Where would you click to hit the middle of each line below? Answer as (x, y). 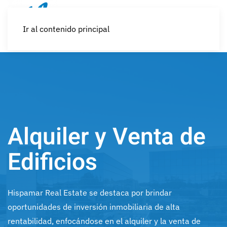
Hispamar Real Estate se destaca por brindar (90, 192)
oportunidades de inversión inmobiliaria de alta (94, 206)
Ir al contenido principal (66, 29)
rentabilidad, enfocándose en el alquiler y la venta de (104, 221)
